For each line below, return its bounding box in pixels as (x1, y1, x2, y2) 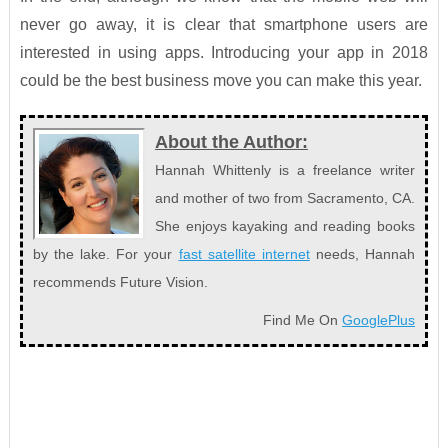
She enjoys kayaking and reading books (154, 218, 416, 235)
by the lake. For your (32, 246, 179, 263)
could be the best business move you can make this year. (19, 72, 422, 90)
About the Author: (154, 132, 308, 153)
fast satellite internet (178, 246, 310, 263)
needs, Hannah (309, 246, 416, 263)
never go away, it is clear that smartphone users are (19, 16, 429, 34)
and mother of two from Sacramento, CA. (154, 190, 416, 207)
